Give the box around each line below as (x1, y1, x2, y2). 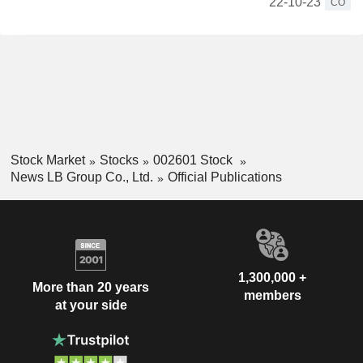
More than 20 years (32, 280, 149, 295)
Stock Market (10, 153, 85, 167)
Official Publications (167, 169, 282, 184)
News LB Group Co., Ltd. (10, 169, 153, 184)
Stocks (99, 153, 139, 167)
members (243, 288, 301, 302)
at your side (54, 298, 127, 313)
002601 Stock (152, 153, 236, 167)
